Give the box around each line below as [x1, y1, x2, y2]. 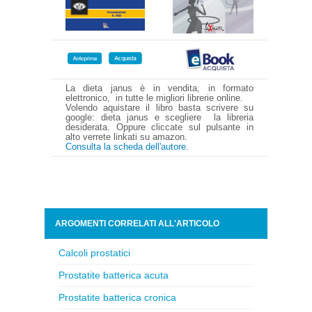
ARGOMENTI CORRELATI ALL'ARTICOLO [55, 219, 219, 228]
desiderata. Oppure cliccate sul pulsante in [65, 122, 253, 132]
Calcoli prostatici [58, 247, 130, 258]
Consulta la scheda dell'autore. [65, 141, 189, 152]
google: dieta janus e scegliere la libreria [65, 112, 253, 123]
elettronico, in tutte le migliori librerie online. [65, 93, 243, 103]
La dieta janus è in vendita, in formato [65, 83, 253, 93]
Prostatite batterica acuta [58, 270, 169, 281]
